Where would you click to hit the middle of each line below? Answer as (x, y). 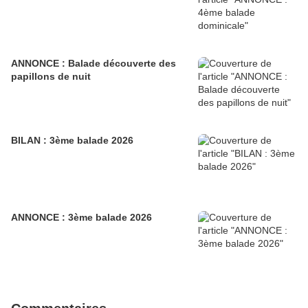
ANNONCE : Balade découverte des (93, 64)
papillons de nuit (51, 77)
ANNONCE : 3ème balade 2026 (81, 218)
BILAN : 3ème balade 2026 (72, 141)
